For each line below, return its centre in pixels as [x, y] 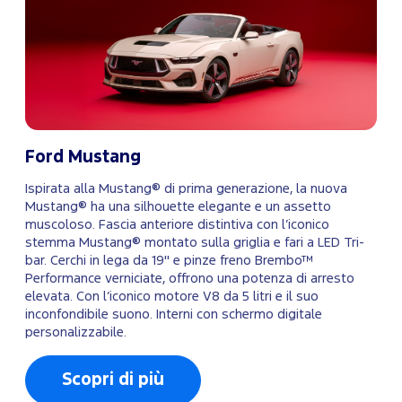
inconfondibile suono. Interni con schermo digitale [174, 315]
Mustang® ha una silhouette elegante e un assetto [178, 207]
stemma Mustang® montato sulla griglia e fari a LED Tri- [195, 243]
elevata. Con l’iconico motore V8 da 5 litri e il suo [172, 297]
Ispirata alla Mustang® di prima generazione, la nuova [186, 189]
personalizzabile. [76, 333]
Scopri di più [113, 380]
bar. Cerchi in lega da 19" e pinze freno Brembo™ [170, 261]
